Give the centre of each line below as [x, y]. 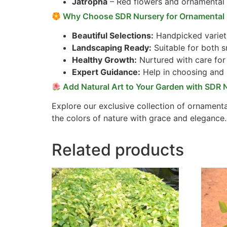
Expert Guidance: [106, 72]
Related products [118, 150]
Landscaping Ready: [112, 48]
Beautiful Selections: [113, 36]
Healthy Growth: [104, 60]
